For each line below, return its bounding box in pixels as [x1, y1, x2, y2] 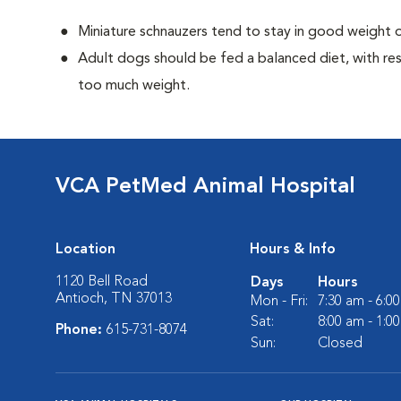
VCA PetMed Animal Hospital [55, 176, 355, 198]
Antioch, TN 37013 [55, 292, 172, 306]
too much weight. [78, 79, 190, 93]
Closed [318, 337, 363, 351]
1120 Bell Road [55, 275, 148, 289]
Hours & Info [250, 243, 336, 257]
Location [55, 243, 115, 257]
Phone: [55, 323, 107, 337]
